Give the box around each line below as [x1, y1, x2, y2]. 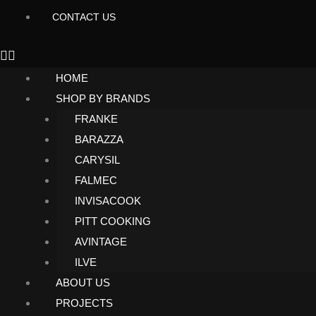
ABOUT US [56, 276, 110, 288]
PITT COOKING [75, 215, 151, 227]
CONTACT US [52, 11, 116, 23]
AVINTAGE [75, 236, 127, 248]
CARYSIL [75, 154, 120, 166]
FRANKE [75, 113, 118, 125]
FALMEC [75, 174, 117, 186]
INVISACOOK [75, 195, 141, 207]
